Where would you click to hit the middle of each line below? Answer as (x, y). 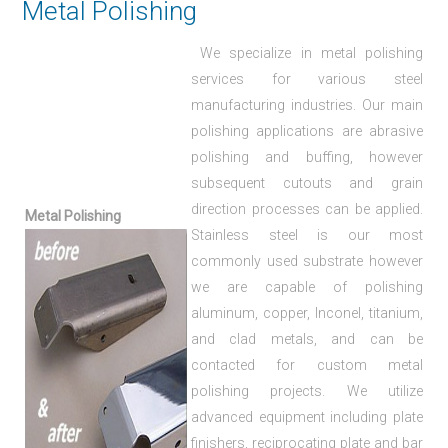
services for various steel (307, 79)
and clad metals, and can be (307, 339)
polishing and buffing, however (307, 157)
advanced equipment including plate (307, 417)
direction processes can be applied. (307, 209)
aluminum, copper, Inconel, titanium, (307, 313)
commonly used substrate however (307, 261)
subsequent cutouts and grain (307, 183)
